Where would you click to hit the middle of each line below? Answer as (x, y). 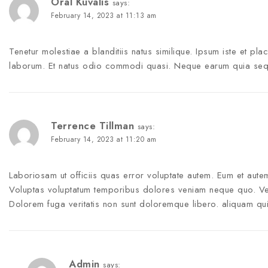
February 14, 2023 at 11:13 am (104, 16)
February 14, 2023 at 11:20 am (104, 140)
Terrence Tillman (92, 126)
